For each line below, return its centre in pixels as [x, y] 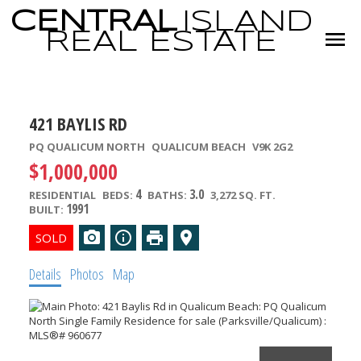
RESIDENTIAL [62, 195]
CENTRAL [93, 23]
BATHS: [168, 195]
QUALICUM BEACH [198, 147]
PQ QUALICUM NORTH [87, 147]
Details [45, 274]
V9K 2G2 [272, 147]
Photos [87, 274]
